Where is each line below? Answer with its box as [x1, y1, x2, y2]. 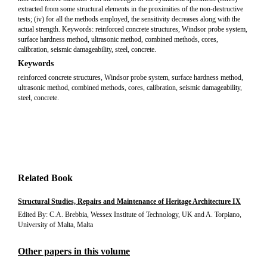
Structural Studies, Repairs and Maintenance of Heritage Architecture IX [18, 197, 241, 206]
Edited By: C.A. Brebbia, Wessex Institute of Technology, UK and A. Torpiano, [18, 210, 241, 219]
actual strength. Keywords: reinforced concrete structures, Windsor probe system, [18, 25, 247, 33]
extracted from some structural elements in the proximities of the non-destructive [18, 5, 243, 13]
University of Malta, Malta [18, 221, 93, 229]
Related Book [18, 173, 73, 183]
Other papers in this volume [18, 246, 130, 256]
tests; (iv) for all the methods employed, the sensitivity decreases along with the [18, 15, 240, 23]
